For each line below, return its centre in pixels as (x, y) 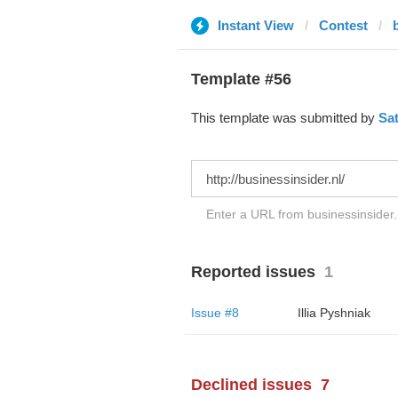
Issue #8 (215, 313)
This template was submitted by (284, 118)
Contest (343, 25)
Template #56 (241, 79)
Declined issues (251, 385)
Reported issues (253, 272)
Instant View (255, 25)
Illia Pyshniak (334, 313)
